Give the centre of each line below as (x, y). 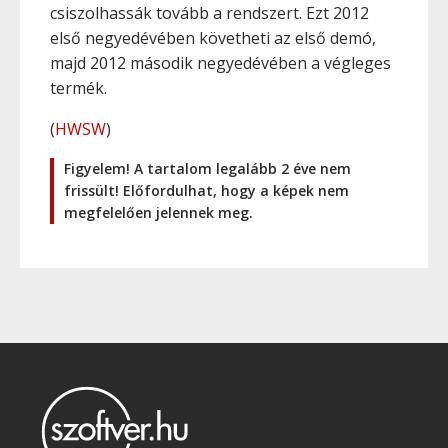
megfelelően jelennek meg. (158, 212)
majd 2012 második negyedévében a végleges (220, 63)
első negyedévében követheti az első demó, (213, 38)
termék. (78, 88)
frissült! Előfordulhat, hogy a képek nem (206, 190)
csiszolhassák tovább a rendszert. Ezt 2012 (209, 13)
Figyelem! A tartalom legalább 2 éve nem (207, 168)
